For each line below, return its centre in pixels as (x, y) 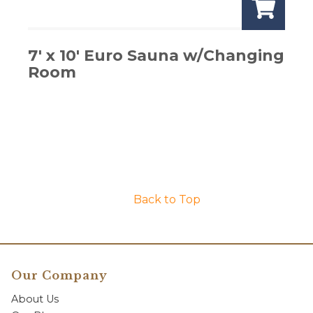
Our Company (59, 275)
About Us (35, 299)
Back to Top (167, 199)
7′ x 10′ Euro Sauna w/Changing (156, 56)
